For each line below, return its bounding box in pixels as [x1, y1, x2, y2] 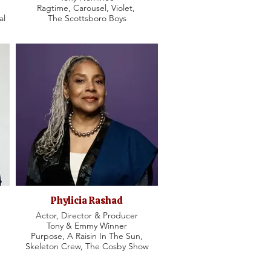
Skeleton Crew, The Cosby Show [25, 241, 149, 252]
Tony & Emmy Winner [47, 220, 127, 231]
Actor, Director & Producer [36, 210, 138, 221]
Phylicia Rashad [51, 194, 123, 207]
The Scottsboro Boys [47, 13, 126, 24]
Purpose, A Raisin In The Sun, [31, 230, 143, 241]
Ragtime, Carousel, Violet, [36, 2, 137, 13]
